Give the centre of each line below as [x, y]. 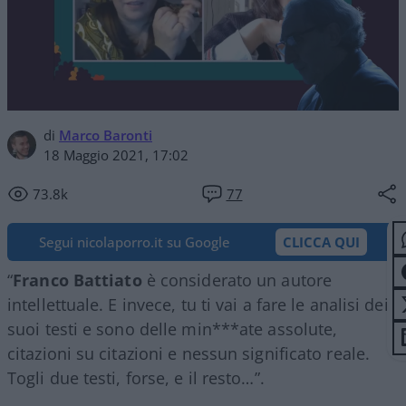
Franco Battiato [77, 280]
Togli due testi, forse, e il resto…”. [136, 378]
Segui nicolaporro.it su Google [135, 242]
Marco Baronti [106, 135]
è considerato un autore [237, 280]
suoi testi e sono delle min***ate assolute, [173, 329]
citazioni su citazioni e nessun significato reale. [189, 353]
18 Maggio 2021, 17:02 [116, 155]
